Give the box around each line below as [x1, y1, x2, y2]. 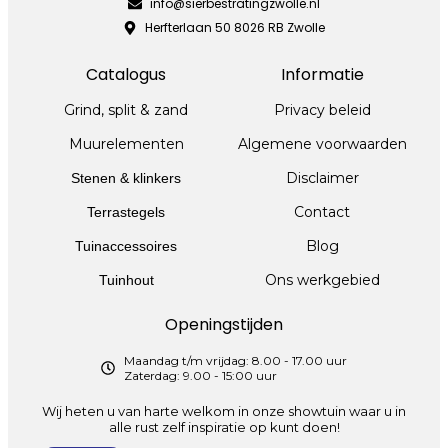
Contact [294, 203, 350, 222]
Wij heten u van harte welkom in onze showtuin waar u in [42, 403, 406, 420]
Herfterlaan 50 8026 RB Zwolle [145, 19, 326, 37]
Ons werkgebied [264, 271, 380, 290]
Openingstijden [165, 313, 283, 337]
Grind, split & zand [64, 101, 188, 120]
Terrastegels [87, 204, 165, 221]
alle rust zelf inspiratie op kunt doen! [108, 419, 340, 436]
